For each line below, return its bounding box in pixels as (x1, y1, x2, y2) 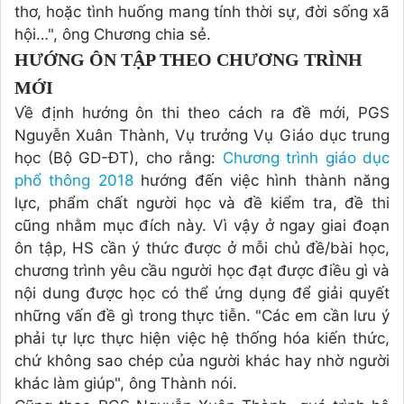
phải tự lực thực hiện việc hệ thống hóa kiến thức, (14, 329, 390, 348)
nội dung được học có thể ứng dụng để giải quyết (14, 284, 390, 303)
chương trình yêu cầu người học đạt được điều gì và (14, 262, 390, 280)
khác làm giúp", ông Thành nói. (14, 374, 237, 393)
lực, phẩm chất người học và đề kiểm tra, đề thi (14, 194, 390, 213)
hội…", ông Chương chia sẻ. (14, 25, 211, 44)
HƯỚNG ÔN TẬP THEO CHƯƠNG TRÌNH (14, 50, 363, 70)
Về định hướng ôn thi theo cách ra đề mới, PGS (14, 104, 390, 123)
